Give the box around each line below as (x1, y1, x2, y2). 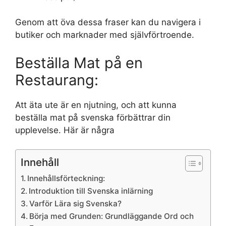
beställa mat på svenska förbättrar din (15, 112, 171, 123)
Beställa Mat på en (15, 53, 143, 72)
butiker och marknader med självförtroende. (15, 30, 194, 40)
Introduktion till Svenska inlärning (29, 186, 153, 196)
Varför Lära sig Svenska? (29, 199, 122, 209)
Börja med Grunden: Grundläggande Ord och (29, 211, 194, 221)
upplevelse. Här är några (15, 125, 115, 135)
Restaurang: (15, 71, 98, 89)
